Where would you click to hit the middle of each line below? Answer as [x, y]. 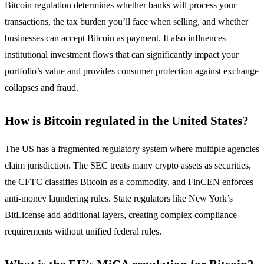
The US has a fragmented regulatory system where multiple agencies [132, 149]
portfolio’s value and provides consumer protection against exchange [132, 71]
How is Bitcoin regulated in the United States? [127, 121]
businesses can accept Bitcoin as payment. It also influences [115, 38]
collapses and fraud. [42, 88]
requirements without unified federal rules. [83, 232]
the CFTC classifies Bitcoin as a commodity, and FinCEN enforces [129, 182]
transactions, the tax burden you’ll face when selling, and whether [126, 22]
